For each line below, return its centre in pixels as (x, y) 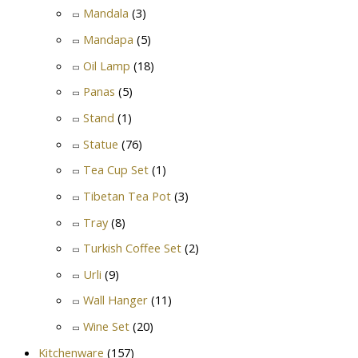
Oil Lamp (107, 65)
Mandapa (108, 40)
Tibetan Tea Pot (127, 195)
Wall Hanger (115, 300)
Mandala (106, 13)
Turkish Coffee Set (132, 248)
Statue (101, 143)
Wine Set (106, 326)
